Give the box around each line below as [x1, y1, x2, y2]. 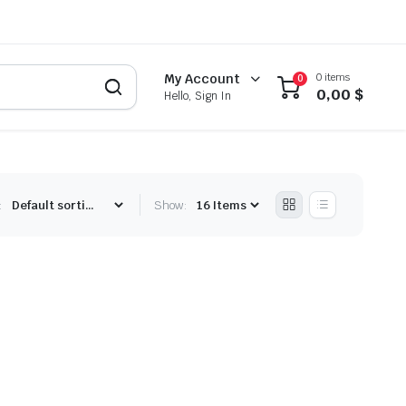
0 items [316, 70, 350, 83]
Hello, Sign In [164, 89, 232, 104]
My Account [164, 71, 241, 88]
